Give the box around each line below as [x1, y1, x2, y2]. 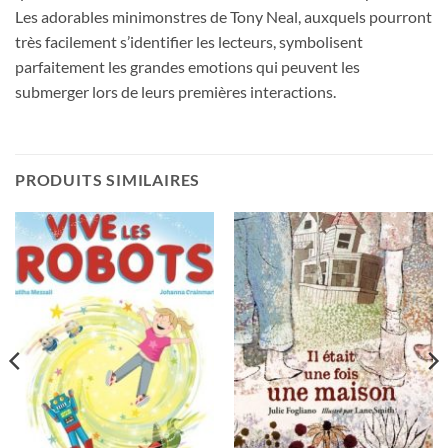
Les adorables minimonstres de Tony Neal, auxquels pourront [15, 6, 432, 26]
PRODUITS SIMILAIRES [15, 170, 201, 190]
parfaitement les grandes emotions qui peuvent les [15, 56, 360, 76]
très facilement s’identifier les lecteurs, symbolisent [15, 31, 363, 51]
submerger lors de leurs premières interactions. [15, 81, 336, 101]
